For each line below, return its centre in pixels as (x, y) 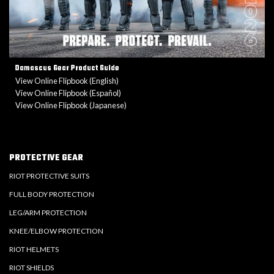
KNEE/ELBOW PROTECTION (56, 231)
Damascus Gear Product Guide (67, 69)
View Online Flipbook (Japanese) (71, 105)
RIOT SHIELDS (31, 268)
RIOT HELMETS (34, 250)
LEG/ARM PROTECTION (48, 213)
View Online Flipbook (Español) (68, 93)
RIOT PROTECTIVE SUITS (49, 176)
